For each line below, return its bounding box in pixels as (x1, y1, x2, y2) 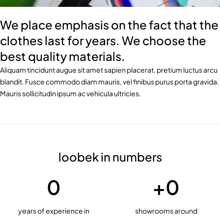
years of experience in (18, 206, 89, 216)
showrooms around (135, 206, 197, 216)
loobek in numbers (58, 149, 162, 165)
